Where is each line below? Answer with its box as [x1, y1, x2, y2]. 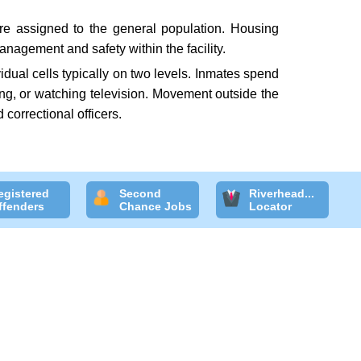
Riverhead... [249, 187, 315, 200]
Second [118, 187, 161, 200]
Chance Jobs [118, 200, 192, 213]
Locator [249, 200, 293, 213]
